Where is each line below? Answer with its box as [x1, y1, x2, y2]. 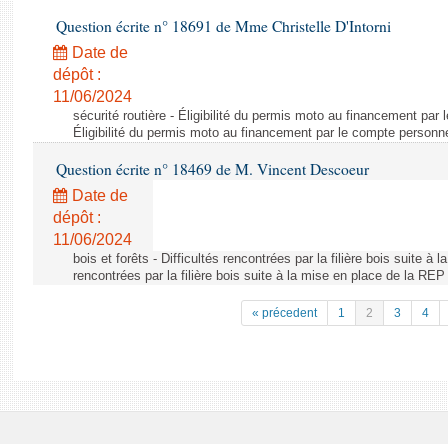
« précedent [252, 306, 317, 320]
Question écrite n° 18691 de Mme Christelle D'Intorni [52, 16, 391, 36]
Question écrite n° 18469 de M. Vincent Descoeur [52, 159, 369, 179]
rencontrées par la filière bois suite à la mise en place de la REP [73, 269, 445, 283]
